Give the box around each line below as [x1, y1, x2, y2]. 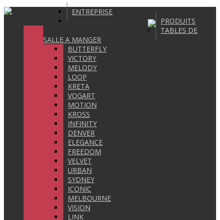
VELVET [68, 156, 92, 165]
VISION [68, 203, 90, 212]
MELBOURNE [68, 193, 111, 203]
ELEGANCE [68, 137, 103, 147]
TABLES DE [161, 26, 198, 35]
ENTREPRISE [72, 7, 113, 16]
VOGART [68, 91, 95, 100]
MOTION [68, 100, 97, 110]
